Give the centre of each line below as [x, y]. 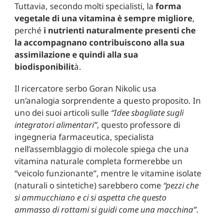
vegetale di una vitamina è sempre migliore [103, 18]
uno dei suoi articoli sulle [62, 112]
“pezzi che [181, 185]
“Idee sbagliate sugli [147, 112]
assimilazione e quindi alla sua [76, 54]
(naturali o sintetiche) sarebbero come [89, 185]
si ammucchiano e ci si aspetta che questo [90, 197]
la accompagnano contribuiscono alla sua [99, 42]
